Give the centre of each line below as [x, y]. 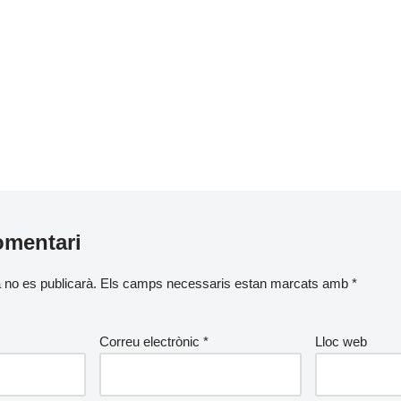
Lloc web [341, 341]
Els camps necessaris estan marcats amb [226, 283]
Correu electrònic [151, 341]
